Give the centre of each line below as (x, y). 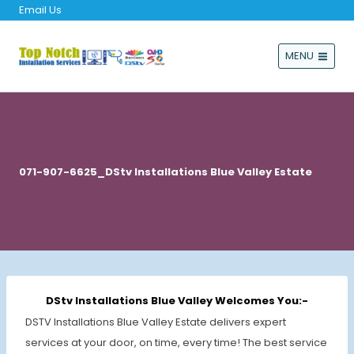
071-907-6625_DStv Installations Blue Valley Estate (166, 171)
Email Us (40, 10)
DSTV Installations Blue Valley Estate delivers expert (156, 322)
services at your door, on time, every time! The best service (176, 342)
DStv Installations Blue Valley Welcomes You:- (177, 301)
